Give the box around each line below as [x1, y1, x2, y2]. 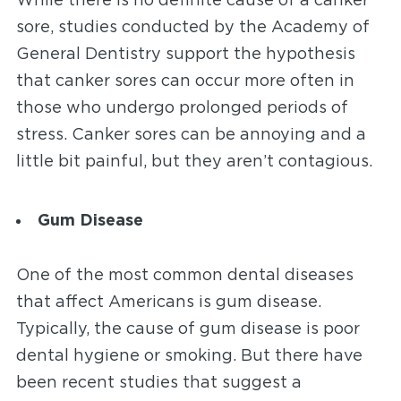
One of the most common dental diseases [15, 268, 354, 284]
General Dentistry [15, 47, 161, 63]
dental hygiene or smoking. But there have [15, 348, 363, 364]
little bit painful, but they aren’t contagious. [15, 154, 377, 170]
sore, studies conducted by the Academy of [15, 20, 370, 36]
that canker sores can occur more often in [15, 73, 354, 90]
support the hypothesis [160, 47, 355, 63]
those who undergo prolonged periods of [15, 100, 348, 116]
